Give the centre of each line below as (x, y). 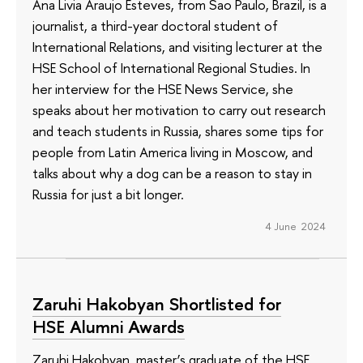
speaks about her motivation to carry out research (179, 110)
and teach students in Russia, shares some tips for (178, 131)
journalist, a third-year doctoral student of (155, 26)
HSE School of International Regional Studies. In (171, 68)
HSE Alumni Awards (109, 327)
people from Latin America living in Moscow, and (173, 152)
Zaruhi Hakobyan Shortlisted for (157, 304)
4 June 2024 (295, 226)
